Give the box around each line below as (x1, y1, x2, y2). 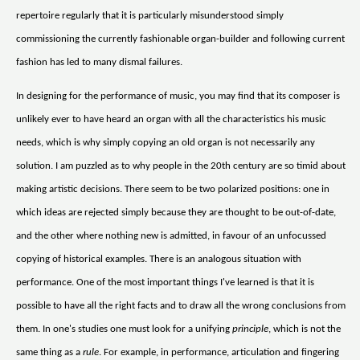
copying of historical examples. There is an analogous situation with (16, 253, 301, 264)
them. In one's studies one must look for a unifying (16, 323, 232, 334)
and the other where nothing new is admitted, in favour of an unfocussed (16, 230, 326, 241)
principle (232, 323, 268, 334)
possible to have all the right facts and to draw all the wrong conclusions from (16, 300, 346, 311)
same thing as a (16, 346, 83, 358)
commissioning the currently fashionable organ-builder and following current (16, 33, 345, 44)
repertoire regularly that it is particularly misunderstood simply (16, 10, 284, 21)
